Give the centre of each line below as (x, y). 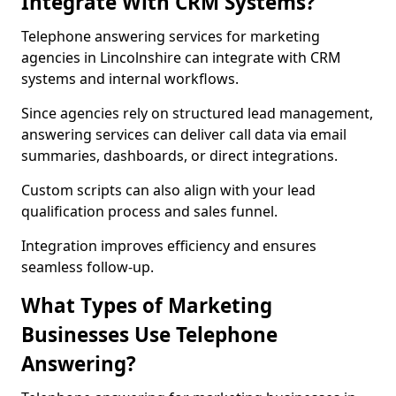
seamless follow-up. (88, 267)
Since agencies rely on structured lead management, (197, 113)
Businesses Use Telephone (149, 335)
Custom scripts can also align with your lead (168, 190)
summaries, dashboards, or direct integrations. (179, 156)
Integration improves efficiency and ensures (169, 246)
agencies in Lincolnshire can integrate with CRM (181, 57)
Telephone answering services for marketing (171, 36)
